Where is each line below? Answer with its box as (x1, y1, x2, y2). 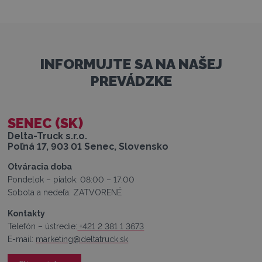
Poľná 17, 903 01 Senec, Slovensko (8, 140, 169, 152)
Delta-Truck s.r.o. (8, 130, 88, 142)
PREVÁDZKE (90, 72, 172, 89)
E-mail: (8, 234, 36, 244)
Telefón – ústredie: (8, 221, 78, 231)
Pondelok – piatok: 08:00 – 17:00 (8, 174, 135, 184)
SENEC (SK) (8, 115, 84, 131)
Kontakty (8, 208, 46, 218)
